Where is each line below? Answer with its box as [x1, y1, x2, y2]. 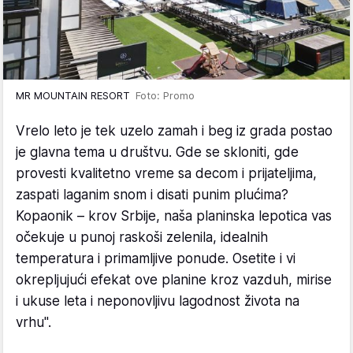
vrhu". [16, 314, 51, 330]
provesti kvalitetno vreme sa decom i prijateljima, [16, 165, 317, 181]
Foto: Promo [136, 88, 195, 102]
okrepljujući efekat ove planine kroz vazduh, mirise [16, 271, 332, 288]
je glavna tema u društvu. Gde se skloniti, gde [16, 143, 299, 160]
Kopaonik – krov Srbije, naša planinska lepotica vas [16, 207, 332, 224]
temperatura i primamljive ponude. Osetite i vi [16, 250, 295, 266]
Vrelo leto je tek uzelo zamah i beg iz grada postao [16, 122, 333, 139]
